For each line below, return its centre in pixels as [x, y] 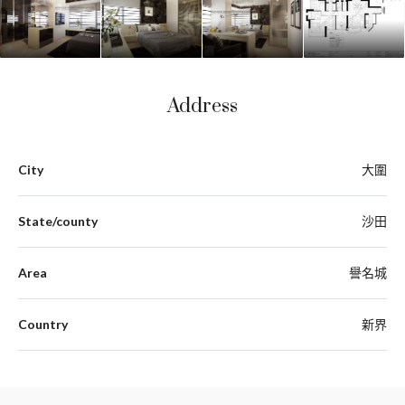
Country [43, 324]
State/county [58, 221]
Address [202, 106]
